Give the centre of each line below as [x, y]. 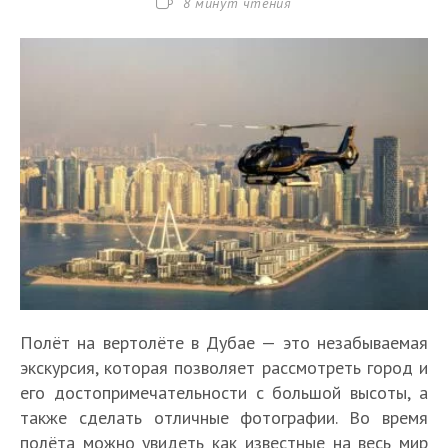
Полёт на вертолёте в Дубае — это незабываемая [224, 342]
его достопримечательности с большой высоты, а [224, 392]
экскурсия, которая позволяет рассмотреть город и [224, 367]
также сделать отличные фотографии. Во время [224, 417]
